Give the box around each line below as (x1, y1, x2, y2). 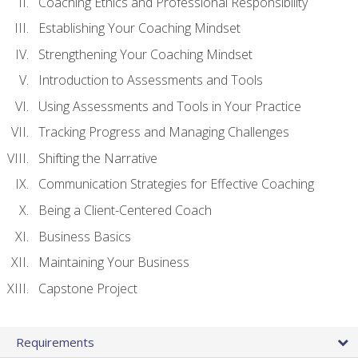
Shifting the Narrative (38, 149, 157, 167)
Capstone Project (38, 279, 137, 297)
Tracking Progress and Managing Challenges (38, 123, 289, 141)
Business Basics (38, 227, 131, 245)
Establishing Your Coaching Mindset (38, 19, 241, 38)
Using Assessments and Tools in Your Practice (38, 97, 301, 115)
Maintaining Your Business (38, 253, 189, 272)
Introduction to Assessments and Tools (38, 71, 263, 89)
